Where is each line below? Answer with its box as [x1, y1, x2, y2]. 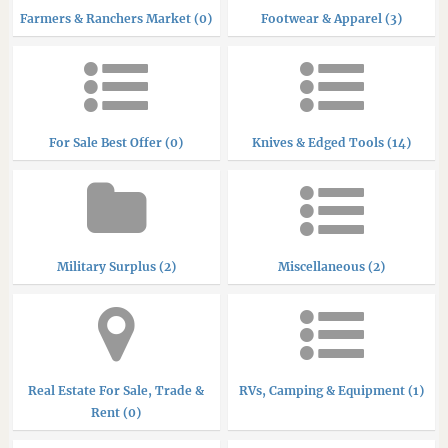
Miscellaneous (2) [278, 258, 385, 274]
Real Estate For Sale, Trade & [28, 382, 205, 398]
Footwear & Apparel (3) [261, 10, 402, 26]
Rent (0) [91, 404, 142, 420]
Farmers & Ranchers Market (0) [20, 10, 213, 26]
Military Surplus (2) [56, 258, 176, 274]
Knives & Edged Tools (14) [252, 134, 411, 150]
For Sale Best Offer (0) [49, 134, 184, 150]
